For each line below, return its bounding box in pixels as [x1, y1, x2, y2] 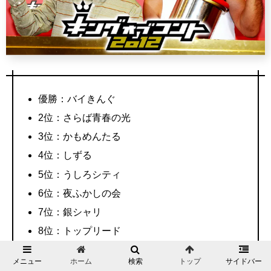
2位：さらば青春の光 [38, 113, 131, 123]
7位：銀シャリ [38, 206, 102, 217]
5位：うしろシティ [38, 169, 122, 180]
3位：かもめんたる [38, 131, 122, 142]
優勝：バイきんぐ [38, 93, 116, 104]
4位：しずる [38, 150, 93, 161]
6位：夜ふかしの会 [38, 188, 122, 198]
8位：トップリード [38, 226, 122, 237]
